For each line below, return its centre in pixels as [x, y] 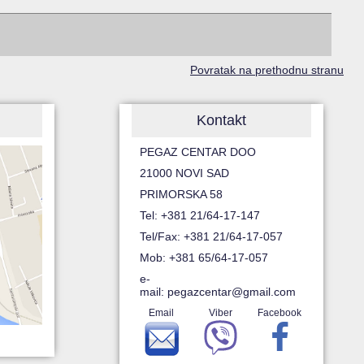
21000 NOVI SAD [185, 173]
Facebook [280, 313]
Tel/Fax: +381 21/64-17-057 [212, 237]
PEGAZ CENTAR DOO [198, 152]
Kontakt [221, 121]
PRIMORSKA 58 [182, 195]
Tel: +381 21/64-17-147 [200, 216]
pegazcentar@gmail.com [232, 292]
